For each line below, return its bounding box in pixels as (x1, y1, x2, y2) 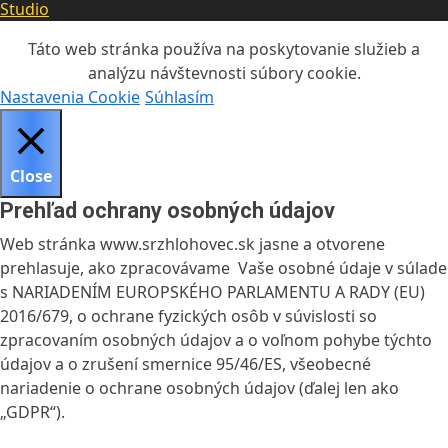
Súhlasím (145, 85, 214, 108)
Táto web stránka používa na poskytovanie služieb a (28, 37, 420, 60)
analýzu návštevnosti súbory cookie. (87, 61, 361, 84)
